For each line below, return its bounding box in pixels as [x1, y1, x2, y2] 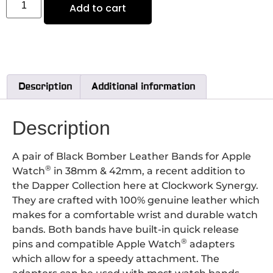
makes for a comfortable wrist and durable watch [12, 209, 258, 221]
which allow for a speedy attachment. [12, 253, 199, 265]
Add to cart [69, 1, 127, 16]
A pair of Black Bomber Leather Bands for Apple [12, 151, 251, 163]
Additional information [91, 81, 195, 93]
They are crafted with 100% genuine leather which [12, 194, 260, 207]
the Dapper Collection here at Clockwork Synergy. [12, 180, 258, 192]
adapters [187, 238, 235, 250]
